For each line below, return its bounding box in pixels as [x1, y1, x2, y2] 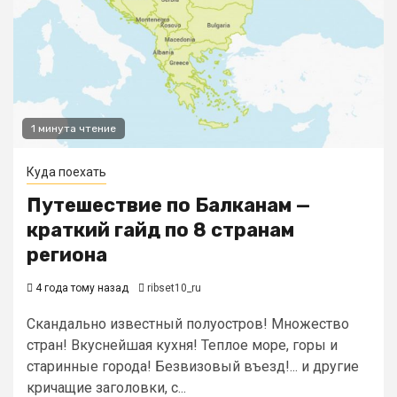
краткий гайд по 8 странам [27, 218, 294, 242]
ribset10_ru [147, 282, 201, 294]
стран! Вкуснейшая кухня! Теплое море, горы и [27, 337, 338, 354]
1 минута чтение [31, 122, 116, 135]
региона [27, 243, 107, 267]
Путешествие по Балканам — [27, 193, 310, 217]
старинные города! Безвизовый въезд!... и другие [27, 358, 359, 375]
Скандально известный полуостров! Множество [27, 315, 349, 332]
